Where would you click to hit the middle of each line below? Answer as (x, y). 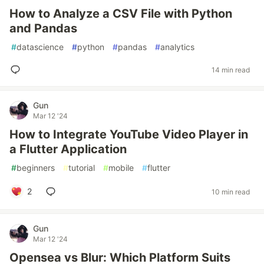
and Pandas (43, 28)
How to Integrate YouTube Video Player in (129, 134)
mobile (121, 168)
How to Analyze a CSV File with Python (121, 14)
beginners (36, 168)
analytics (177, 47)
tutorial (82, 168)
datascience (40, 47)
